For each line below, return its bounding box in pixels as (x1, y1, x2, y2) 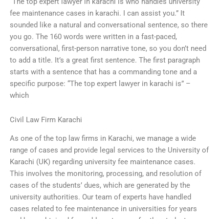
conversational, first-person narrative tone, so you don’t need (10, 44, 206, 53)
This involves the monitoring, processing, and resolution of (10, 169, 201, 178)
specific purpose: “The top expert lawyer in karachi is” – (10, 79, 191, 88)
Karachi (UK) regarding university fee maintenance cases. (10, 157, 196, 167)
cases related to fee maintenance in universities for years (10, 204, 197, 214)
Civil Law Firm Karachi (10, 115, 82, 124)
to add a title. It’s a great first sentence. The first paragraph (10, 56, 200, 65)
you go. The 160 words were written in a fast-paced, (10, 32, 177, 42)
